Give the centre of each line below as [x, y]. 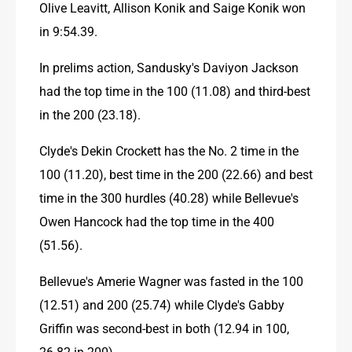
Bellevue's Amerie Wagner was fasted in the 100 [171, 280]
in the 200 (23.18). [90, 114]
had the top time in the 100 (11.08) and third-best [175, 90]
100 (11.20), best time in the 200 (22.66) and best [176, 174]
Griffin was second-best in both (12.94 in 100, [164, 328]
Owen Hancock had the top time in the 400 [157, 221]
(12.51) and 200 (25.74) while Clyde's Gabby [162, 304]
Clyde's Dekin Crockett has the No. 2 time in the [169, 150]
